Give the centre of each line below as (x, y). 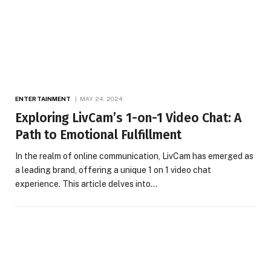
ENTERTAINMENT (43, 99)
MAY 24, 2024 (101, 99)
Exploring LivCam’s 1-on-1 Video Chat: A (128, 118)
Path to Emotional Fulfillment (98, 135)
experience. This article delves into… (86, 184)
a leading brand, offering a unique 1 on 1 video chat (113, 170)
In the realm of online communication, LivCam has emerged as (134, 156)
